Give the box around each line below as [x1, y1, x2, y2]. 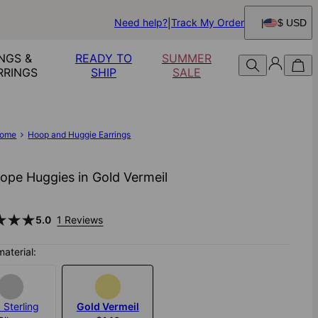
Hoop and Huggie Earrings [28, 129, 131, 140]
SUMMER [161, 51, 212, 65]
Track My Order [171, 16, 244, 28]
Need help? [114, 16, 168, 28]
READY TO [75, 51, 132, 65]
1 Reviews [57, 214, 104, 226]
